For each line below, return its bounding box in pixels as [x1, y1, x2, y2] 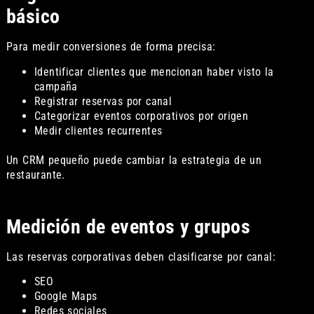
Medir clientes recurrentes [34, 123, 163, 137]
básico [6, 5, 60, 29]
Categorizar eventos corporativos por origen [34, 109, 249, 123]
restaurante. [6, 168, 65, 182]
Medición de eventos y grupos [6, 215, 251, 239]
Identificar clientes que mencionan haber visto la [34, 64, 274, 78]
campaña [34, 79, 78, 93]
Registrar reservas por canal [34, 94, 172, 108]
